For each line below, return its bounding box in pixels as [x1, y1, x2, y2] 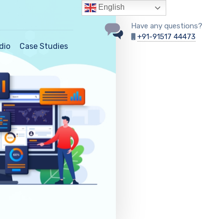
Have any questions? [131, 22, 203, 30]
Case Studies [20, 42, 68, 51]
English [96, 3, 125, 12]
